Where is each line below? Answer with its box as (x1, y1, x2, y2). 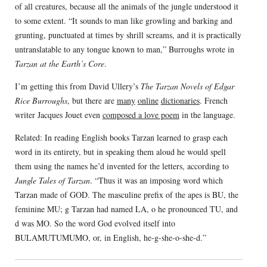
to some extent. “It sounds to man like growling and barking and (14, 14, 232, 26)
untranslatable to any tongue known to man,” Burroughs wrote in (14, 43, 234, 55)
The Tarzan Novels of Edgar (140, 80, 234, 92)
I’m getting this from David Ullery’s (14, 80, 141, 92)
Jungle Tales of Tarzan (14, 174, 90, 186)
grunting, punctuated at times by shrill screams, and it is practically (14, 29, 241, 41)
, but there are (67, 94, 117, 106)
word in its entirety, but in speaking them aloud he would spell (14, 145, 226, 157)
